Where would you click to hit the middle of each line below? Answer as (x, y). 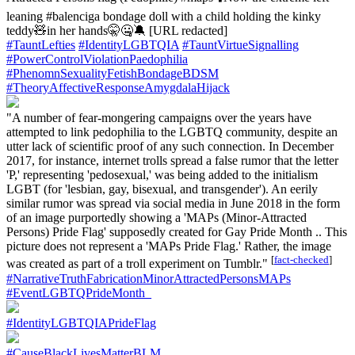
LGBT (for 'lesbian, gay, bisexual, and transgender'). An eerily (162, 189)
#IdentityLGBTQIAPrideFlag (81, 323)
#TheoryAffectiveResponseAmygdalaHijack (118, 88)
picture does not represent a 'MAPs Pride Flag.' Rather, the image (169, 246)
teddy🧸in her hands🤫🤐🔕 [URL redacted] (117, 31)
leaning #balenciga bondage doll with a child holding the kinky (164, 17)
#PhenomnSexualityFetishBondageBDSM (113, 74)
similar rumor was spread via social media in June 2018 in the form (173, 204)
